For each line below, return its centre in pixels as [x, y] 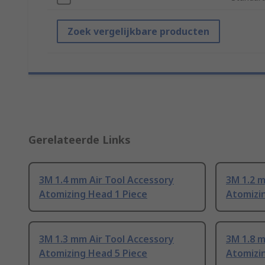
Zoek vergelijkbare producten [138, 32]
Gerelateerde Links [80, 140]
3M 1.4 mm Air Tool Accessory [106, 180]
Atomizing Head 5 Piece [93, 253]
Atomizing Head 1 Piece [93, 194]
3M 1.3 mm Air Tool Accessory [106, 239]
